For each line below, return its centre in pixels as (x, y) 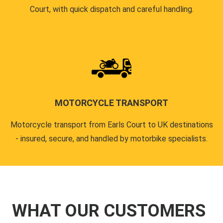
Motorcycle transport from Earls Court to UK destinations (111, 124)
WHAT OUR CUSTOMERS (109, 211)
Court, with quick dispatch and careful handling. (111, 9)
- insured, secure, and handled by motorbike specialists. (111, 138)
